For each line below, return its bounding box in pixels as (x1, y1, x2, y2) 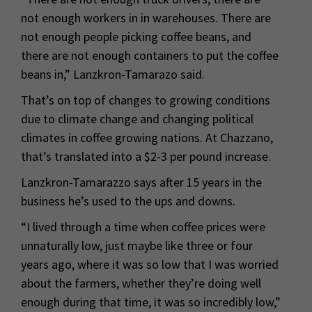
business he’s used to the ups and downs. (21, 193, 235, 210)
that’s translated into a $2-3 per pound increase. (21, 148, 271, 165)
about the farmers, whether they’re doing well (21, 275, 261, 292)
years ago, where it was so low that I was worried (21, 256, 279, 273)
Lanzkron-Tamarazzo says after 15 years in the (21, 174, 262, 191)
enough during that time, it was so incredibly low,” (21, 294, 281, 311)
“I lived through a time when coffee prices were (21, 219, 265, 235)
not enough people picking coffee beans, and (21, 29, 251, 45)
